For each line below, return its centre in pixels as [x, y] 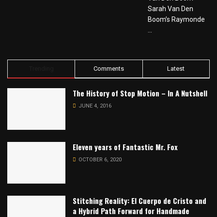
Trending [41, 69]
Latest [176, 69]
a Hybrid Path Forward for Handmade [131, 210]
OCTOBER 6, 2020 [99, 159]
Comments [108, 69]
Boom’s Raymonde [176, 19]
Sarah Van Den [170, 9]
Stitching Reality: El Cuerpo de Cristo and [139, 200]
